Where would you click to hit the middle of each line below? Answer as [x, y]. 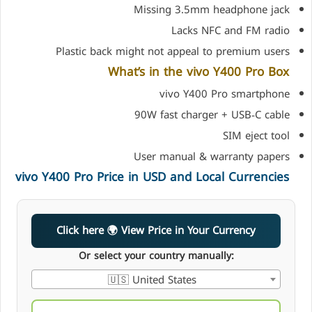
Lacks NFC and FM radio [230, 30]
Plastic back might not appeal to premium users [172, 51]
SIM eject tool [256, 136]
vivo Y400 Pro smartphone [224, 94]
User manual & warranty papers [211, 157]
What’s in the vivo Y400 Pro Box [198, 71]
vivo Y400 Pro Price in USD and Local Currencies [152, 177]
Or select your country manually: [156, 256]
